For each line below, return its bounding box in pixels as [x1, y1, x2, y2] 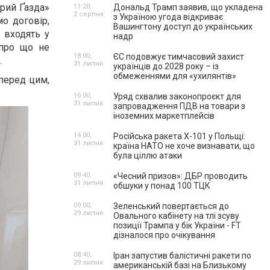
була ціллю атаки [113, 151, 182, 160]
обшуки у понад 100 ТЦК [113, 181, 210, 190]
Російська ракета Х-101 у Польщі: [113, 131, 245, 141]
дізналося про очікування [113, 230, 215, 240]
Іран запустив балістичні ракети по [113, 251, 251, 260]
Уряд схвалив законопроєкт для [113, 92, 241, 101]
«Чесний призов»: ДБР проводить [113, 171, 248, 181]
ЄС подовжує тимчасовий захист [113, 52, 244, 61]
